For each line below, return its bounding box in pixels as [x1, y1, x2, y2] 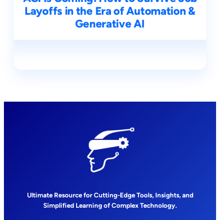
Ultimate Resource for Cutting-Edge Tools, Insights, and [27, 191, 193, 199]
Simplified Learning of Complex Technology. [43, 201, 177, 210]
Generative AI [75, 17, 145, 31]
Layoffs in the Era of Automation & [25, 4, 195, 18]
